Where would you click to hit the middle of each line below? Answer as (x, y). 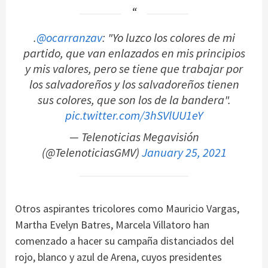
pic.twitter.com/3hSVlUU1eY (134, 115)
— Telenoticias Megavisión (134, 137)
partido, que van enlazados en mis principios (134, 53)
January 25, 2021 (184, 152)
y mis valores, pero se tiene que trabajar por (134, 68)
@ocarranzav (69, 37)
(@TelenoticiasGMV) (92, 152)
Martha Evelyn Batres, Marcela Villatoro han (112, 225)
